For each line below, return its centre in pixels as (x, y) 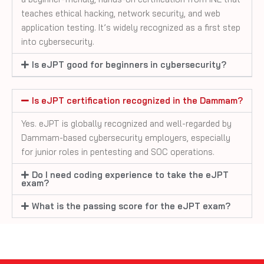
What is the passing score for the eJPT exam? (131, 206)
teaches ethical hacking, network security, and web (121, 13)
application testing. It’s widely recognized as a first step (131, 27)
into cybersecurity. (58, 41)
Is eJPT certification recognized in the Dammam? (137, 100)
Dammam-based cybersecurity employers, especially (126, 137)
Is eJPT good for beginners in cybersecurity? (129, 64)
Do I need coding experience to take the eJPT (130, 174)
